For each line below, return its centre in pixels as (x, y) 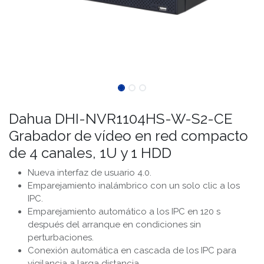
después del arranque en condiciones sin (114, 225)
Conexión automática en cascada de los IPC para (132, 251)
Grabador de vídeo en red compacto (128, 136)
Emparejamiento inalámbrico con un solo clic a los (134, 186)
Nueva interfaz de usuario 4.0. (90, 173)
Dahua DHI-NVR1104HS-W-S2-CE (121, 119)
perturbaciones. (61, 238)
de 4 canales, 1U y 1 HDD (90, 153)
